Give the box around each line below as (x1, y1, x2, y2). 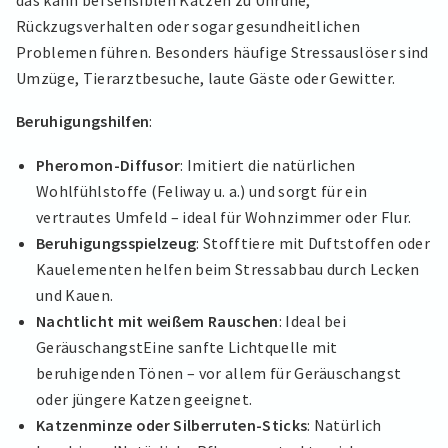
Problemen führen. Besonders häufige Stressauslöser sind (16, 41, 429, 62)
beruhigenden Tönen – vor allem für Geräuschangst (36, 362, 402, 383)
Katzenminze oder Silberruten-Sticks (36, 414, 308, 435)
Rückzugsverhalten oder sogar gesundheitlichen (16, 15, 361, 36)
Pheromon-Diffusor (36, 154, 181, 175)
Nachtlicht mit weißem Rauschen (36, 310, 279, 331)
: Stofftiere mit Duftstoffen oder (196, 232, 430, 253)
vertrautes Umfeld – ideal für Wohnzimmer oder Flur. (36, 206, 412, 227)
